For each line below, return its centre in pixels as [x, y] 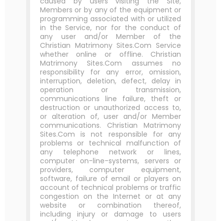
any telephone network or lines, [110, 152]
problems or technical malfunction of [110, 143]
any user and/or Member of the [110, 37]
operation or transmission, [110, 90]
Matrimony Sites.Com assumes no [110, 63]
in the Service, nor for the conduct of [110, 28]
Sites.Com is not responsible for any [110, 134]
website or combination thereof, [110, 205]
